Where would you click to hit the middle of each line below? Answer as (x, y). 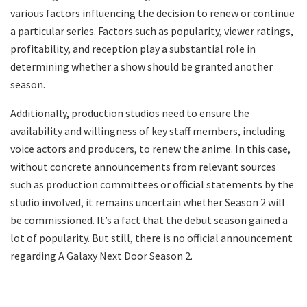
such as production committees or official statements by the (152, 185)
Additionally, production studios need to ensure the (130, 113)
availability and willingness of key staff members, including (148, 131)
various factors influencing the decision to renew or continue (152, 13)
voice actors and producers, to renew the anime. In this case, (150, 149)
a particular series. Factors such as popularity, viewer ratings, (152, 31)
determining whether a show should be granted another (142, 67)
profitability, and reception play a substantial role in (133, 49)
